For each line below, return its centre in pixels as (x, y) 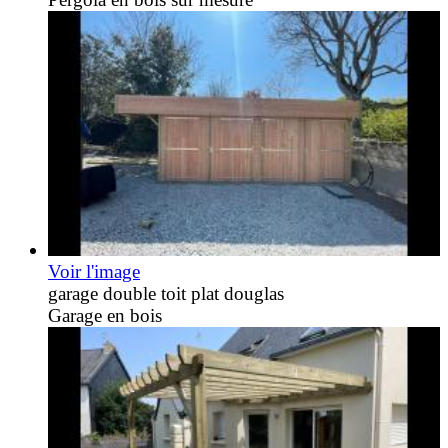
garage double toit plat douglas (166, 294)
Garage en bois (105, 316)
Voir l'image (94, 272)
